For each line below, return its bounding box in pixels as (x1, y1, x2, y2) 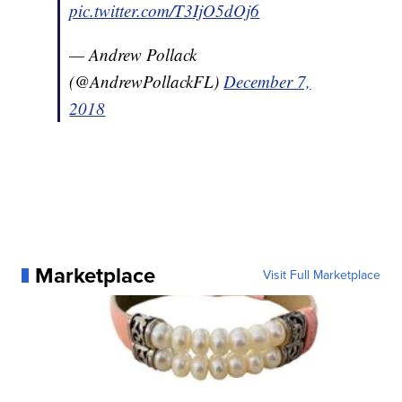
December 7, (223, 70, 311, 93)
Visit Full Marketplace (262, 266, 380, 285)
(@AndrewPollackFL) (69, 70, 224, 93)
